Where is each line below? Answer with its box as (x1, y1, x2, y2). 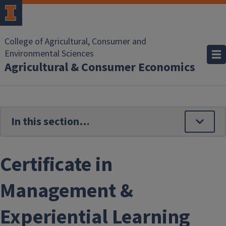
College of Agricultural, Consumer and (5, 35, 146, 48)
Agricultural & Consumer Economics (5, 59, 195, 76)
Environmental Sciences (5, 47, 94, 60)
